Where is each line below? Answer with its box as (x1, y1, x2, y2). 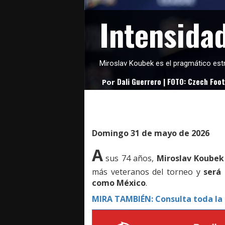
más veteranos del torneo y (92, 166, 204, 178)
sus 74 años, (103, 153, 157, 164)
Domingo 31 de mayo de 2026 (92, 128, 209, 139)
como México (92, 177, 146, 189)
